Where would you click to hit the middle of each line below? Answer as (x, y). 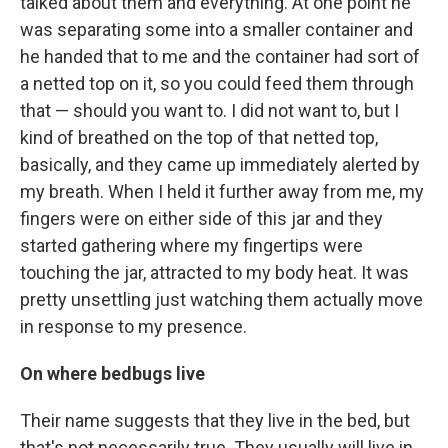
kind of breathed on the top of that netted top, (199, 138)
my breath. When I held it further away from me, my (222, 192)
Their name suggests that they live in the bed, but (215, 421)
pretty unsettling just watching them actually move (221, 300)
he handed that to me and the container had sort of (220, 57)
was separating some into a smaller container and (216, 30)
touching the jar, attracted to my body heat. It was (214, 273)
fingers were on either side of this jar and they (201, 219)
